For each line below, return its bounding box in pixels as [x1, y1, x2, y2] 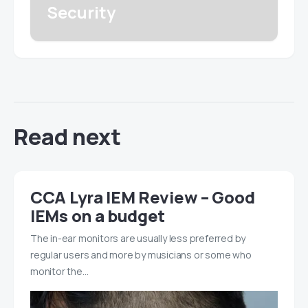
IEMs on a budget [30, 203, 166, 227]
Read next [14, 121, 121, 152]
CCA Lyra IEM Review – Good [30, 185, 255, 208]
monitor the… [30, 264, 89, 278]
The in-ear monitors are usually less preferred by [30, 231, 246, 245]
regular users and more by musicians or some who [30, 247, 252, 261]
